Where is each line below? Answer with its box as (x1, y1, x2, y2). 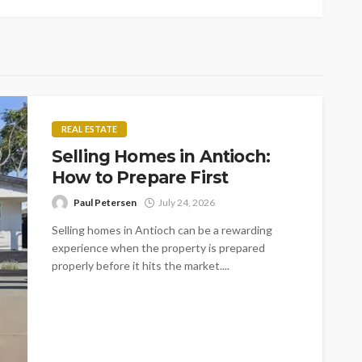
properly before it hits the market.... (52, 258, 229, 272)
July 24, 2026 (158, 196, 215, 208)
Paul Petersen (74, 196, 137, 208)
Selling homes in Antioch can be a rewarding (52, 222, 272, 237)
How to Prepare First (52, 166, 229, 187)
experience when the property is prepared (52, 240, 265, 255)
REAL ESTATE (61, 123, 117, 134)
